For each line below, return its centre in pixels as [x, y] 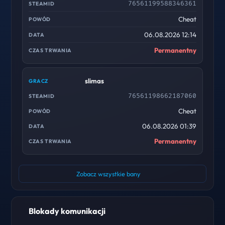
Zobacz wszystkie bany [108, 174]
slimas [95, 81]
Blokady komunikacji [67, 211]
